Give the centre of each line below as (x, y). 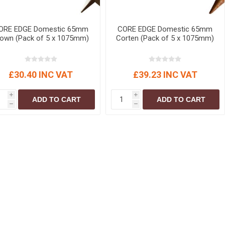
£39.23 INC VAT (165, 75)
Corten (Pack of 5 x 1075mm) (165, 38)
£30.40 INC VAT (41, 75)
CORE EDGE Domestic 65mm (165, 29)
